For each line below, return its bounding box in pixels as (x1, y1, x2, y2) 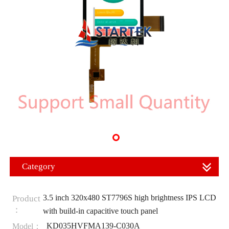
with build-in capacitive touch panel (42, 206, 158, 215)
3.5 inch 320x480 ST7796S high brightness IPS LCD (42, 193, 216, 202)
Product (12, 193, 40, 203)
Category (22, 162, 55, 171)
